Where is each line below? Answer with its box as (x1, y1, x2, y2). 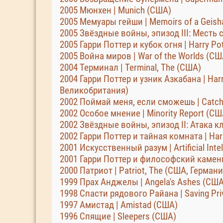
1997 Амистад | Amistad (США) (60, 199, 178, 211)
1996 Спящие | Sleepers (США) (60, 211, 176, 222)
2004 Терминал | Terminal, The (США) (60, 62, 201, 73)
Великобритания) (60, 85, 128, 96)
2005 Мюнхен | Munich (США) (60, 4, 171, 16)
